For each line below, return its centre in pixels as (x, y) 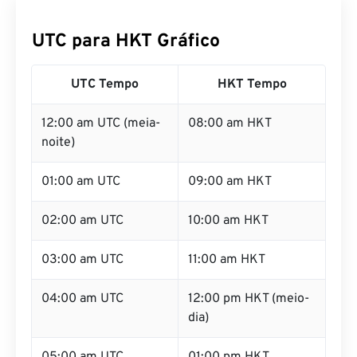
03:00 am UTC (82, 260)
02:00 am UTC (82, 221)
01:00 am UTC (81, 182)
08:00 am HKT (230, 124)
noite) (58, 143)
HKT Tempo (252, 84)
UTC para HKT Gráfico (126, 42)
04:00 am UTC (82, 299)
